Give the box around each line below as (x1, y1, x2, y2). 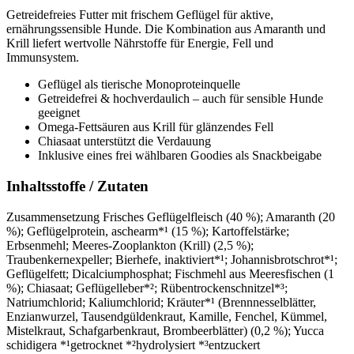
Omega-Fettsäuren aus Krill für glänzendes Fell (38, 120, 273, 134)
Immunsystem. (6, 51, 79, 65)
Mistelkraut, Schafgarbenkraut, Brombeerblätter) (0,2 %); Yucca (6, 323, 324, 337)
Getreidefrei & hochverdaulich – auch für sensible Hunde (38, 92, 323, 106)
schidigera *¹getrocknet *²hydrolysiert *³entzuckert (6, 337, 260, 352)
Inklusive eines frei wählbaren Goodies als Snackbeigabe (38, 149, 322, 163)
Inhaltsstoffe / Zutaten (6, 178, 149, 195)
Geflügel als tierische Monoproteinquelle (38, 77, 240, 92)
